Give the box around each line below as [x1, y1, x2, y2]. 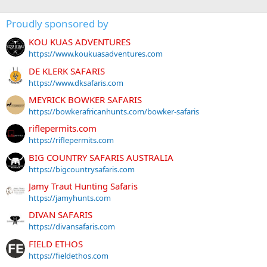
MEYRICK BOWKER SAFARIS [29, 93, 142, 105]
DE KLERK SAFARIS [29, 64, 105, 77]
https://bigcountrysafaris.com [29, 163, 135, 175]
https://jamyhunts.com [29, 192, 111, 203]
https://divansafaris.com [29, 221, 115, 232]
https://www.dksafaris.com [29, 77, 123, 88]
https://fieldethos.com [29, 250, 108, 261]
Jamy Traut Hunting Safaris [29, 179, 138, 192]
